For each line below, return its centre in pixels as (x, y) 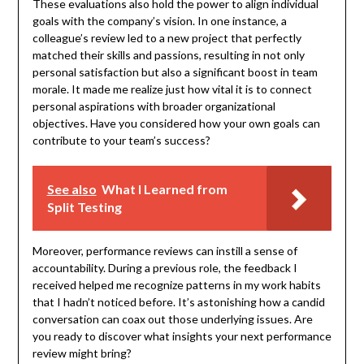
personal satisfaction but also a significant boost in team (175, 71)
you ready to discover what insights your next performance (182, 336)
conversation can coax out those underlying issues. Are (172, 318)
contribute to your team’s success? (121, 140)
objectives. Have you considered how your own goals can (176, 123)
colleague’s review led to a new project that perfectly (167, 37)
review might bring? (82, 353)
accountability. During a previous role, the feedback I (165, 267)
